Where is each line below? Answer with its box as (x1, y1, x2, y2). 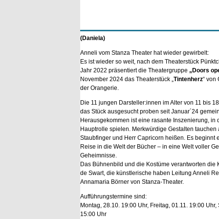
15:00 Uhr (80, 211, 107, 218)
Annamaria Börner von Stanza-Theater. (80, 178, 184, 185)
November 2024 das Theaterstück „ (80, 76, 174, 83)
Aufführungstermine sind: (80, 193, 147, 200)
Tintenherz (174, 76, 203, 83)
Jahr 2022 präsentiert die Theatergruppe (80, 67, 189, 74)
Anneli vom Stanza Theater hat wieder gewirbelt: (80, 49, 209, 56)
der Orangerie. (80, 85, 119, 91)
